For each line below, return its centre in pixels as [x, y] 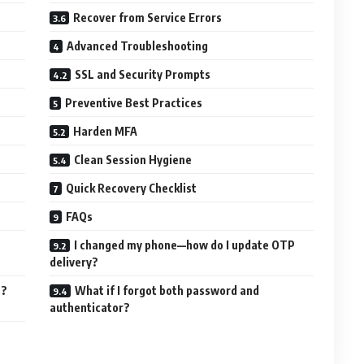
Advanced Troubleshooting [138, 46]
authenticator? [90, 308]
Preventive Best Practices [134, 103]
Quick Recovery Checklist [132, 188]
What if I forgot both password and [167, 290]
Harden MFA [106, 131]
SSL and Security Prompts [143, 74]
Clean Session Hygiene [133, 160]
